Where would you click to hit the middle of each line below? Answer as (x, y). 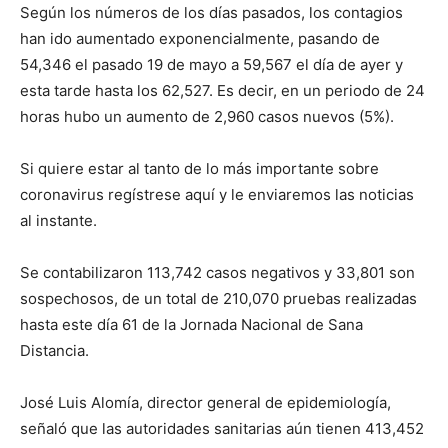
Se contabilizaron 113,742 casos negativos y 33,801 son (217, 272)
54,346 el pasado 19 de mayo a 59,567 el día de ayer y (211, 64)
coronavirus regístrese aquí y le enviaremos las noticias (217, 194)
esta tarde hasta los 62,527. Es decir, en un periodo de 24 (222, 90)
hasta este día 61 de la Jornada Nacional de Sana (191, 324)
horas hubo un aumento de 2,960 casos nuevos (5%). (207, 116)
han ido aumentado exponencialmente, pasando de (200, 38)
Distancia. (54, 350)
